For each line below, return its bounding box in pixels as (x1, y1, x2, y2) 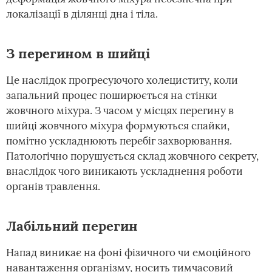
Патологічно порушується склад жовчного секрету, (6, 149, 259, 163)
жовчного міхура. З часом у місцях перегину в (6, 104, 234, 117)
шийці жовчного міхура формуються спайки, (6, 119, 229, 132)
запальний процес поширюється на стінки (6, 89, 217, 102)
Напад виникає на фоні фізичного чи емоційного (6, 246, 251, 259)
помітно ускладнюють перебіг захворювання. (6, 134, 232, 148)
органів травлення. (6, 180, 100, 193)
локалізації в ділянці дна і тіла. (6, 7, 158, 21)
